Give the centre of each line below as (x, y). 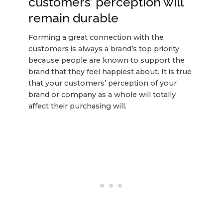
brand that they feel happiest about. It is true (110, 72)
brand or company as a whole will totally (102, 95)
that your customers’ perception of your (102, 83)
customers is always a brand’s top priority (104, 49)
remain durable (73, 18)
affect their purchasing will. (77, 106)
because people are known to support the (106, 60)
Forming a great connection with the (96, 38)
